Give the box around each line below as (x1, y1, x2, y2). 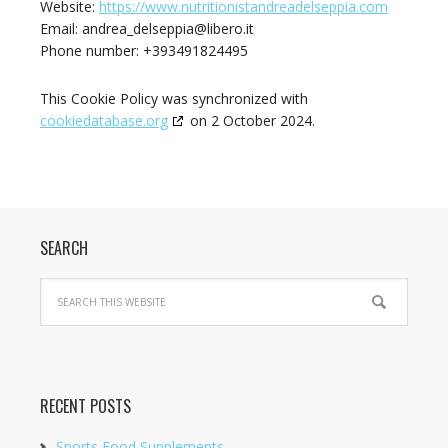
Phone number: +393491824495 (40, 41, 248, 60)
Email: (40, 19, 82, 38)
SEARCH (40, 236, 88, 260)
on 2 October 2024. (186, 111, 315, 130)
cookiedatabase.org (40, 111, 168, 130)
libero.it (207, 19, 254, 38)
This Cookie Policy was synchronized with (40, 89, 308, 108)
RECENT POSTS (40, 394, 131, 418)
